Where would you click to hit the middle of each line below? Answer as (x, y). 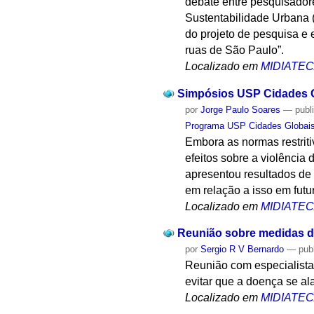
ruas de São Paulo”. (235, 50)
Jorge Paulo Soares (241, 109)
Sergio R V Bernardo (243, 250)
